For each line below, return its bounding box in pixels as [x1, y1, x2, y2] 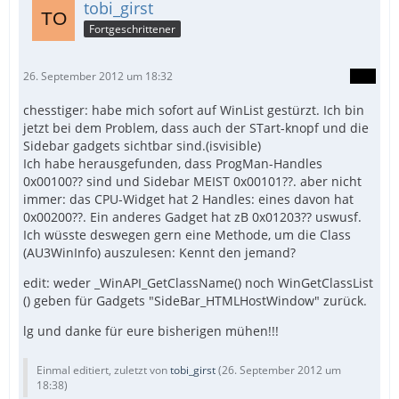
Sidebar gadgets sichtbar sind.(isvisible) [23, 136, 261, 154]
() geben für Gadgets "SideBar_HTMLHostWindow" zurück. [23, 291, 367, 309]
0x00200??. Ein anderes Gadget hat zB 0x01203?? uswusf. [23, 208, 362, 225]
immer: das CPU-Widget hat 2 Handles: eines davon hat [23, 190, 354, 208]
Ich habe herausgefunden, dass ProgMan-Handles [23, 154, 322, 172]
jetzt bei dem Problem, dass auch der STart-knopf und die [23, 118, 369, 136]
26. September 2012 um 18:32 [23, 68, 173, 84]
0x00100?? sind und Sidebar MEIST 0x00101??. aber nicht [23, 172, 362, 190]
